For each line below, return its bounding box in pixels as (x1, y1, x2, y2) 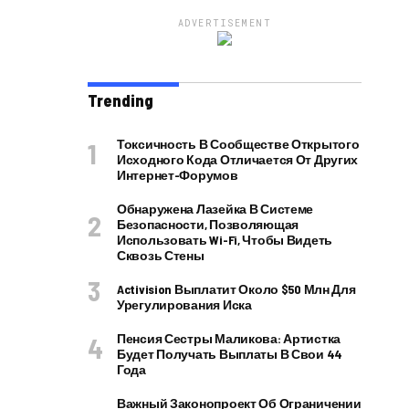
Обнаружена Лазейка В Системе (117, 201, 314, 216)
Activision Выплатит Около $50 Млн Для (117, 281, 356, 297)
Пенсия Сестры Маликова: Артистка (117, 330, 341, 346)
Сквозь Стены (117, 247, 204, 263)
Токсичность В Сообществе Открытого (117, 136, 360, 152)
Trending (88, 90, 153, 110)
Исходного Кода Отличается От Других (117, 152, 359, 167)
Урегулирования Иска (117, 297, 252, 312)
